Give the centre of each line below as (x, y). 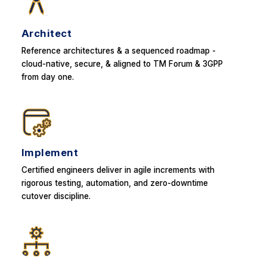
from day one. (47, 77)
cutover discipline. (56, 196)
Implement (50, 152)
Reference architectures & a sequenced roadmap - (118, 50)
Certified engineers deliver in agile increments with (118, 170)
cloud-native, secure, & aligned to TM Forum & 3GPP (122, 63)
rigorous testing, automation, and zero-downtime (114, 183)
